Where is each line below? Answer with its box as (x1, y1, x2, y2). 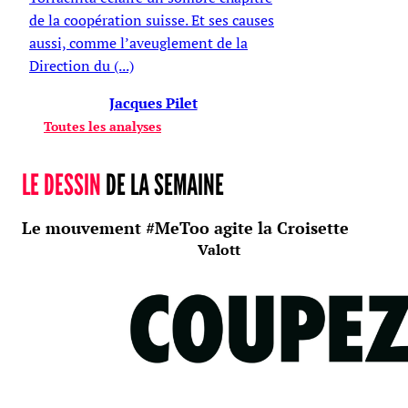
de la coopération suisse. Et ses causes (29, 9, 274, 30)
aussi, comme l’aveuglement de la (29, 32, 248, 53)
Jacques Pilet (108, 92, 198, 113)
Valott (197, 239, 240, 260)
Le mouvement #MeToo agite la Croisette (22, 216, 349, 239)
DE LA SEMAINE (101, 166, 224, 201)
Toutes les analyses (44, 117, 161, 135)
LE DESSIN (22, 166, 101, 201)
